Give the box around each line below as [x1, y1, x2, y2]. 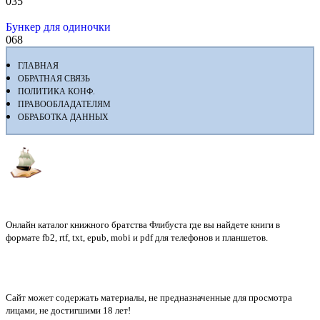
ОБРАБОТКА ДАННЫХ [18, 111, 109, 122]
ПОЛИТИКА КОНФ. [18, 86, 95, 96]
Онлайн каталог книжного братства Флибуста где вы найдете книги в [6, 219, 280, 230]
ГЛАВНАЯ [18, 60, 59, 71]
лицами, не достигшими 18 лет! [6, 304, 131, 316]
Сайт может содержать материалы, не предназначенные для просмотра [6, 291, 292, 303]
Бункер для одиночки [6, 20, 111, 33]
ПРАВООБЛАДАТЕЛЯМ [18, 99, 111, 109]
